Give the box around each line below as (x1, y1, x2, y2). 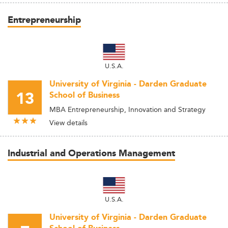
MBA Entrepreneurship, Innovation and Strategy (49, 104, 206, 115)
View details (49, 117, 88, 128)
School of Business (49, 89, 120, 102)
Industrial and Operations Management (8, 147, 175, 161)
